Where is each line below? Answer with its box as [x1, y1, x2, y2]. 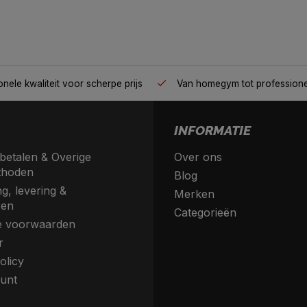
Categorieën [174, 206, 236, 220]
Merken [174, 187, 214, 201]
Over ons [174, 150, 222, 164]
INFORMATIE [174, 123, 251, 138]
